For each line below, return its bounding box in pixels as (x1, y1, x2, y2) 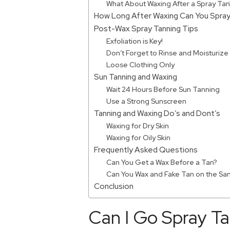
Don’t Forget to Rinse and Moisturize (106, 48, 229, 58)
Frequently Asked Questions (94, 144, 198, 156)
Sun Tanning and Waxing (94, 71, 177, 83)
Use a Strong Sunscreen (106, 97, 187, 106)
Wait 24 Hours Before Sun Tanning (106, 85, 220, 94)
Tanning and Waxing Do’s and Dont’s (94, 108, 220, 119)
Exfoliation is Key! (106, 36, 163, 46)
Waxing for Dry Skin (106, 121, 169, 131)
